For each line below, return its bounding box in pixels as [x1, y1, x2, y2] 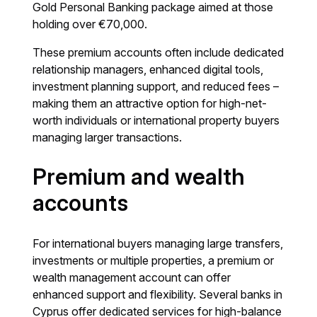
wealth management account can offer [33, 270, 231, 285]
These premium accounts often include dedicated [33, 45, 284, 60]
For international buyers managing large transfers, [33, 236, 284, 251]
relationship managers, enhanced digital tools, [33, 62, 264, 77]
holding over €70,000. [33, 17, 148, 32]
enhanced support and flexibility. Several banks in [33, 287, 283, 302]
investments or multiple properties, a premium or [33, 253, 275, 268]
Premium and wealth [33, 163, 246, 191]
